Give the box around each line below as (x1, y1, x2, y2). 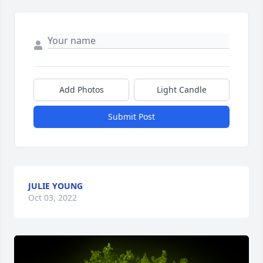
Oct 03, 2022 (28, 192, 77, 204)
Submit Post (108, 111, 155, 123)
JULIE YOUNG (28, 180, 83, 192)
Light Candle (157, 84, 207, 96)
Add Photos (59, 84, 104, 96)
